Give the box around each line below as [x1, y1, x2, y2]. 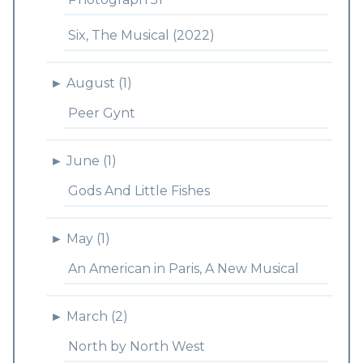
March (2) [66, 309, 128, 324]
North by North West [67, 339, 205, 354]
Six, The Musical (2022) [67, 28, 215, 43]
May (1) [66, 231, 110, 246]
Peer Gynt [67, 105, 135, 121]
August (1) [66, 75, 132, 91]
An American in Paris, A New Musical [67, 261, 299, 276]
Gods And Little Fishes [67, 183, 210, 199]
